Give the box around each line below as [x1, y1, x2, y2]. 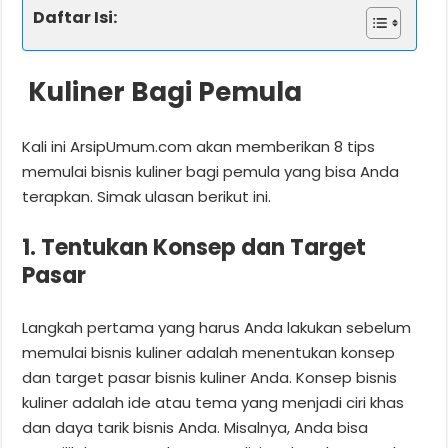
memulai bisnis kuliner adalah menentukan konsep [22, 341, 396, 363]
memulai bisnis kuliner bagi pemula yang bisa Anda [22, 160, 400, 182]
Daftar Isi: [33, 6, 118, 30]
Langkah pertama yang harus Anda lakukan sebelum [22, 316, 412, 338]
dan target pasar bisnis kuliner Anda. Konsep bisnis [22, 366, 398, 388]
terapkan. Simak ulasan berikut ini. [22, 185, 272, 207]
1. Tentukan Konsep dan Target [22, 231, 367, 263]
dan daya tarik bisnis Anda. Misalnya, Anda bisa [22, 416, 369, 438]
